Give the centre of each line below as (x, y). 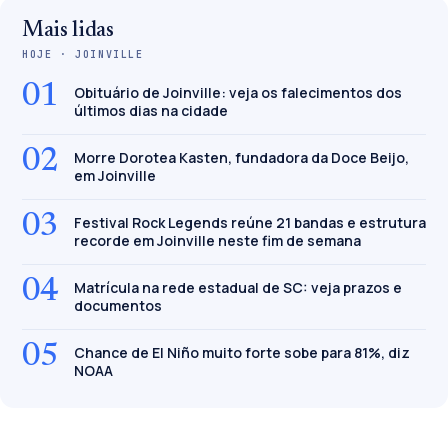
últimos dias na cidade (151, 111)
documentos (118, 306)
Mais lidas (68, 31)
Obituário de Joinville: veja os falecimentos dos (238, 93)
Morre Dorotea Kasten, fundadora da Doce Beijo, (241, 158)
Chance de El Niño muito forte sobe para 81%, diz (242, 353)
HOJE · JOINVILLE (83, 55)
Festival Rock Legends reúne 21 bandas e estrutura (250, 223)
